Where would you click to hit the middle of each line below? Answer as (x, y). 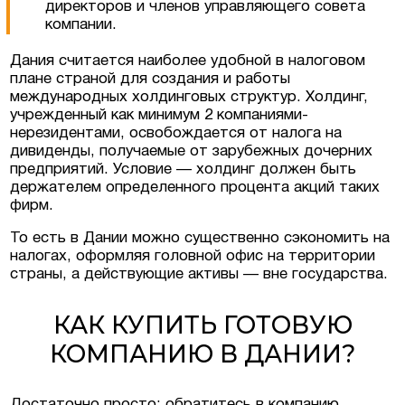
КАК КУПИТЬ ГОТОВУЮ (202, 325)
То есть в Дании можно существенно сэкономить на (200, 238)
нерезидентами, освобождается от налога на (176, 133)
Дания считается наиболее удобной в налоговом (188, 61)
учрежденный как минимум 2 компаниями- (160, 115)
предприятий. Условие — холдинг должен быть (184, 169)
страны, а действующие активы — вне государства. (199, 274)
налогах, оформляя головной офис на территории (193, 256)
